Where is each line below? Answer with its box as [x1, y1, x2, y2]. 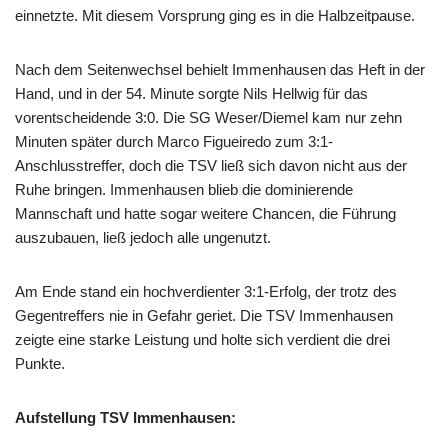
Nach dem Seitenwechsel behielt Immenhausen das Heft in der [15, 60, 425, 78]
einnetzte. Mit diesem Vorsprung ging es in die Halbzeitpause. [15, 6, 415, 24]
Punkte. [15, 354, 65, 372]
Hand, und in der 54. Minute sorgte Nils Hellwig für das [15, 84, 368, 102]
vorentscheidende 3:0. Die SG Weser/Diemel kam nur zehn [15, 108, 402, 126]
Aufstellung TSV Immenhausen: [15, 408, 236, 426]
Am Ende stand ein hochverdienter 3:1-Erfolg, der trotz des [15, 282, 397, 300]
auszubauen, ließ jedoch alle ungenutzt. [15, 228, 271, 246]
